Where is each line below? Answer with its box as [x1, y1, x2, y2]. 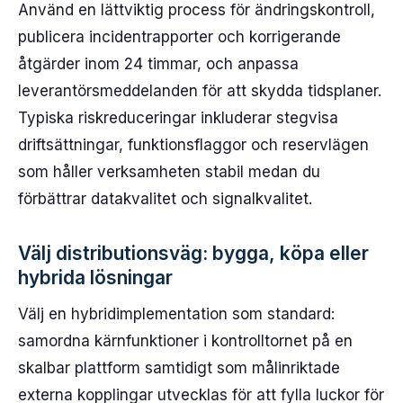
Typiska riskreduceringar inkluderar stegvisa [18, 109, 338, 127]
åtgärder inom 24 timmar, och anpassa [18, 55, 299, 73]
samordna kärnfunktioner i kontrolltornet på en [18, 332, 353, 350]
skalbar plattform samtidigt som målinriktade [18, 359, 340, 377]
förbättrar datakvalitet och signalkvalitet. [18, 190, 312, 208]
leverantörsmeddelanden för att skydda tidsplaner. [18, 82, 381, 100]
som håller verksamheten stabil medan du [18, 163, 320, 181]
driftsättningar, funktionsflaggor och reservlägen [18, 136, 369, 154]
